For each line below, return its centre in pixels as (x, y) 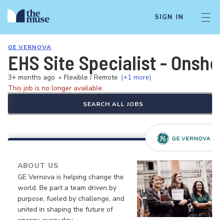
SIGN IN (169, 17)
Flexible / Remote (91, 77)
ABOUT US (38, 166)
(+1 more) (136, 77)
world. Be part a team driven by (67, 188)
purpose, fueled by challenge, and (71, 199)
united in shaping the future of (65, 209)
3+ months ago (31, 77)
